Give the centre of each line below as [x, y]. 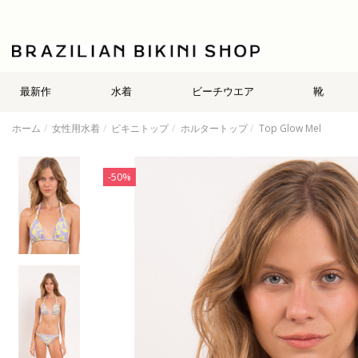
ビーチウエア [223, 91]
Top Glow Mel [290, 128]
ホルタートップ [214, 128]
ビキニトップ [140, 128]
